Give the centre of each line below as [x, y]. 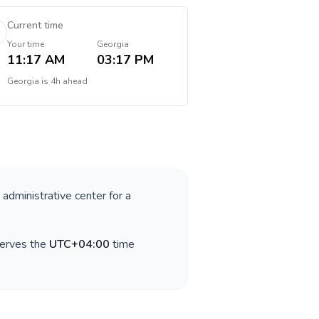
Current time [35, 25]
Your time [25, 44]
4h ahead [69, 81]
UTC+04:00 [79, 244]
